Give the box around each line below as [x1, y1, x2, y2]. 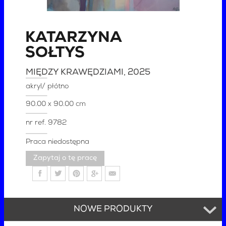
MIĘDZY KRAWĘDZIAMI [26, 68, 124, 77]
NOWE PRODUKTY [73, 205, 153, 214]
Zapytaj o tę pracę [33, 154, 97, 162]
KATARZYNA [25, 30, 122, 46]
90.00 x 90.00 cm [26, 100, 86, 108]
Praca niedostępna [26, 138, 90, 146]
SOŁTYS [25, 45, 85, 61]
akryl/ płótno [26, 82, 69, 90]
